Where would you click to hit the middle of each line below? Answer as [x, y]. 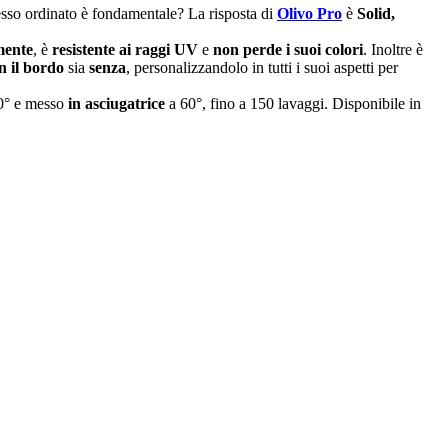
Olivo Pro [309, 13]
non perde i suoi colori [288, 49]
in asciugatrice [116, 103]
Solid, [376, 13]
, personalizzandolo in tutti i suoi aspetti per [262, 67]
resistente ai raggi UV [125, 49]
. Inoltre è [393, 49]
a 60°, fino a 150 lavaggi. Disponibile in [293, 103]
